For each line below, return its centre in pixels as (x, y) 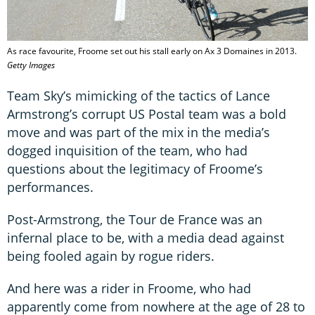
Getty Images (31, 65)
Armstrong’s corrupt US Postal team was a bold (147, 114)
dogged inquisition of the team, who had (127, 151)
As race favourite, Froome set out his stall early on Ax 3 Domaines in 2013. (152, 51)
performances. (50, 187)
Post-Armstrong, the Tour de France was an (135, 220)
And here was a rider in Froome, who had (129, 289)
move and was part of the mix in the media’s (139, 133)
